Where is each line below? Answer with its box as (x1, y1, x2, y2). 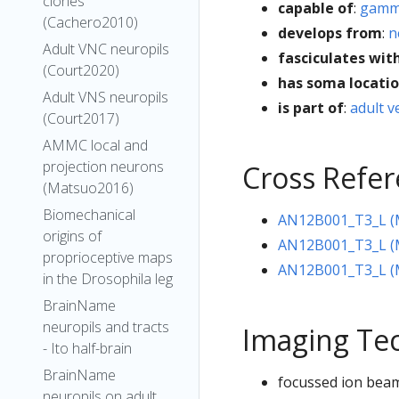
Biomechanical (43, 205, 135, 224)
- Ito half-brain (43, 338, 132, 358)
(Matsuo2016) (43, 178, 134, 198)
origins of (43, 226, 102, 246)
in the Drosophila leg (43, 269, 173, 289)
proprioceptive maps (43, 248, 173, 267)
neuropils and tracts (43, 317, 169, 337)
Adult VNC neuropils (43, 39, 169, 59)
